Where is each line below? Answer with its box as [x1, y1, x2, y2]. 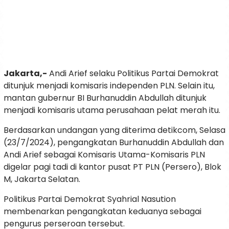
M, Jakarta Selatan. [4, 173, 80, 186]
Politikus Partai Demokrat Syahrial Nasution [4, 193, 176, 205]
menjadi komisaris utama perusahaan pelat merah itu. [4, 104, 220, 117]
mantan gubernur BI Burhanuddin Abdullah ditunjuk [4, 92, 207, 104]
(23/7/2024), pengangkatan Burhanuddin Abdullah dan [4, 136, 224, 149]
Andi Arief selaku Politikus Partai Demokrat [47, 67, 219, 80]
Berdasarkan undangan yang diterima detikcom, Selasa [4, 124, 225, 136]
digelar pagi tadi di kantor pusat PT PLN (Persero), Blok [4, 161, 221, 173]
